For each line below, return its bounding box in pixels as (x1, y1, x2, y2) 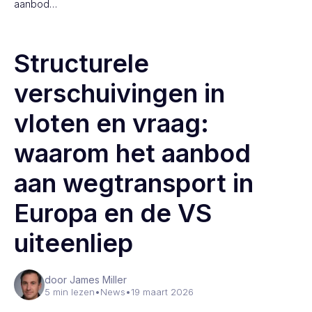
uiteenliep (14, 228, 133, 258)
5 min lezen (45, 286, 95, 297)
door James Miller (45, 274, 127, 286)
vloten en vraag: (14, 108, 209, 139)
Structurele (14, 48, 149, 79)
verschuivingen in (14, 78, 225, 109)
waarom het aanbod (14, 138, 251, 169)
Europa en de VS (14, 198, 212, 228)
